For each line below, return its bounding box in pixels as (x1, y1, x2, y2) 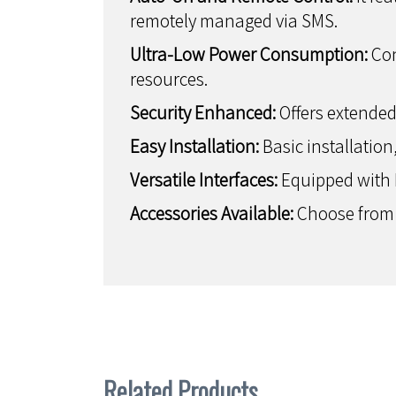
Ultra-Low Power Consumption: (130, 42, 368, 66)
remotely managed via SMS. (130, 8, 338, 33)
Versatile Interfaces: (130, 167, 278, 192)
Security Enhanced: (130, 100, 276, 125)
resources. (130, 66, 208, 91)
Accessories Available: (130, 201, 293, 225)
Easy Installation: (130, 133, 259, 158)
